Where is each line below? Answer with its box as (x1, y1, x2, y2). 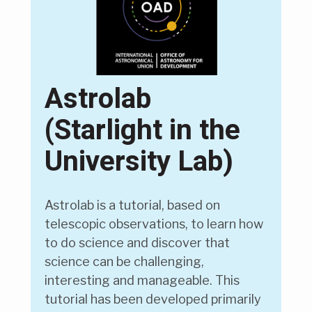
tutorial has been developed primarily (45, 292, 261, 307)
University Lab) (45, 141, 233, 182)
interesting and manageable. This (45, 273, 240, 288)
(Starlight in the (45, 109, 240, 151)
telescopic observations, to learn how (45, 217, 263, 232)
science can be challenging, (45, 254, 204, 270)
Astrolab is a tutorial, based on (45, 198, 220, 213)
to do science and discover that (45, 235, 230, 251)
